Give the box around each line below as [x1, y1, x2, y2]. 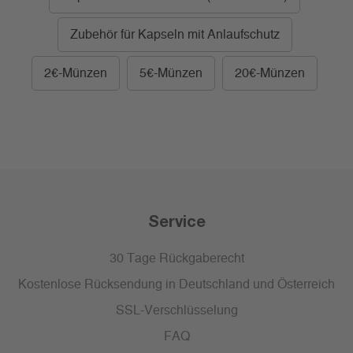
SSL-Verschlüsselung [115, 304, 238, 318]
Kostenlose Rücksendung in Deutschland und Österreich [18, 278, 335, 292]
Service [147, 211, 206, 231]
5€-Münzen [139, 67, 203, 80]
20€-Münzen [235, 67, 305, 80]
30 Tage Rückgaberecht [109, 252, 244, 266]
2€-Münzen [44, 67, 107, 80]
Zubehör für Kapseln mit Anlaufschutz [69, 28, 280, 42]
